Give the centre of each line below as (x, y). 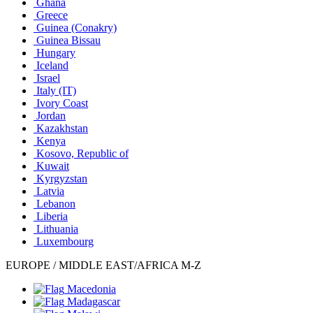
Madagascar (94, 301)
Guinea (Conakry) (77, 28)
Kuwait (53, 166)
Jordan (51, 116)
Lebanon (56, 204)
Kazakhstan (62, 128)
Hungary (56, 53)
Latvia (50, 191)
